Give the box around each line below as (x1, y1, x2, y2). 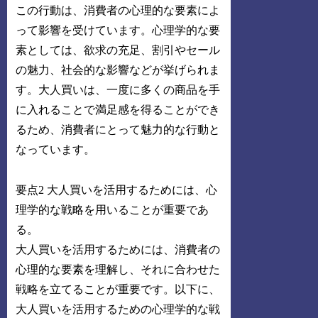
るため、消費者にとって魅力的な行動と (16, 124, 221, 136)
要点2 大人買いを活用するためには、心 (16, 183, 218, 196)
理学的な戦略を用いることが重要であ (16, 203, 209, 216)
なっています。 (16, 143, 96, 156)
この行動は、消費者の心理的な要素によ (16, 4, 221, 17)
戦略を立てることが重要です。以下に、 (16, 283, 221, 295)
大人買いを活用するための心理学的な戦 (16, 302, 221, 315)
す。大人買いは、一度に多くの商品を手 (16, 84, 221, 97)
